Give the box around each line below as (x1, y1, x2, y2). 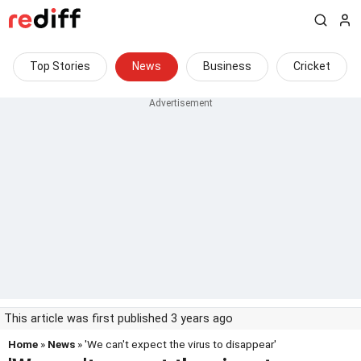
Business (203, 60, 251, 73)
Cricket (293, 60, 330, 73)
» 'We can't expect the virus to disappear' (75, 338, 276, 351)
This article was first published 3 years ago (4, 312, 233, 326)
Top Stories (30, 60, 90, 73)
